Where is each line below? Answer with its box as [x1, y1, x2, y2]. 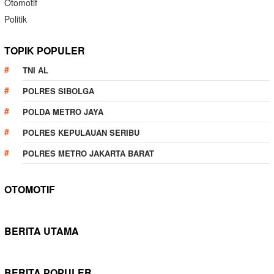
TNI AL [23, 64, 48, 76]
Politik [4, 12, 27, 25]
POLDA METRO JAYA [23, 105, 103, 117]
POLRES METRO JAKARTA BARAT [23, 147, 154, 159]
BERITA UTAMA [4, 223, 79, 238]
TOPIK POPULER [4, 43, 85, 57]
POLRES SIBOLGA [23, 84, 94, 97]
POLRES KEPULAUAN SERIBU [23, 126, 139, 138]
